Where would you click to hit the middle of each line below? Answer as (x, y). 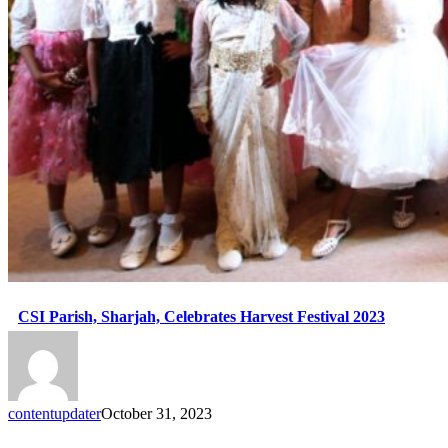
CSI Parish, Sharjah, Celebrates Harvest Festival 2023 (201, 317)
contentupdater (54, 414)
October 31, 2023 (156, 414)
